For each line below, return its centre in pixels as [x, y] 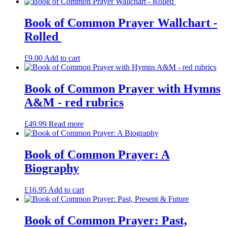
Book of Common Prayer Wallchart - [121, 23]
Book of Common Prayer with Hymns [122, 89]
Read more [66, 124]
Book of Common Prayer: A [97, 154]
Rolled [43, 37]
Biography [52, 168]
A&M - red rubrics [74, 103]
